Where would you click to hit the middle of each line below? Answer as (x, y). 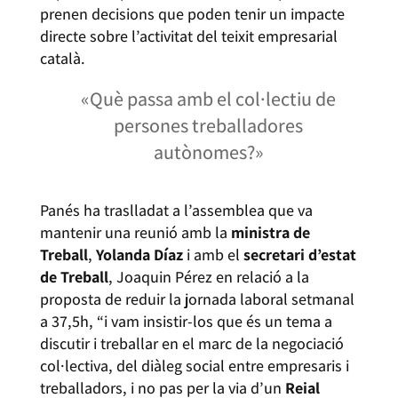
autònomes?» (208, 151)
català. (62, 58)
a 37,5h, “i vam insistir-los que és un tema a (186, 322)
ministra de (268, 233)
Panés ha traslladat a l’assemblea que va (176, 211)
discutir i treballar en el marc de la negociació (191, 344)
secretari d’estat (299, 255)
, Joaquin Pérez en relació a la (208, 277)
